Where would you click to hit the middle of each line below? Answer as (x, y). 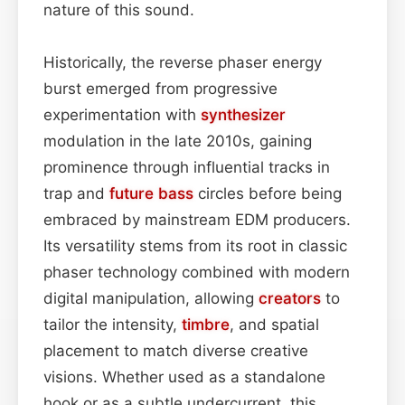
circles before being (268, 193)
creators (290, 298)
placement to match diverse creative (176, 350)
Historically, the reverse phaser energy (183, 62)
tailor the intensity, (113, 324)
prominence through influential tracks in (187, 167)
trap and (76, 193)
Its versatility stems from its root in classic (195, 245)
